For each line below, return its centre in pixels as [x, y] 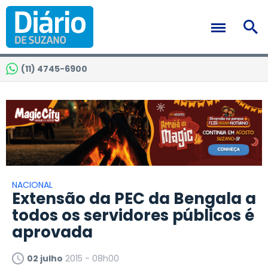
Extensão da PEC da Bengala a [134, 199]
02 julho [45, 259]
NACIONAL [32, 185]
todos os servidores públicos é [133, 216]
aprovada [52, 232]
